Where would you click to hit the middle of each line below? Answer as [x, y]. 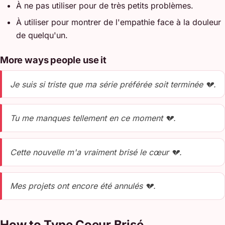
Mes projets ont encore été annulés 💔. [83, 186]
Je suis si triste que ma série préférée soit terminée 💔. [113, 84]
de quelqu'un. [42, 35]
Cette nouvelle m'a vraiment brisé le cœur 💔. [96, 152]
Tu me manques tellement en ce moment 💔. [93, 118]
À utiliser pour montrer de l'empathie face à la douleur [119, 22]
